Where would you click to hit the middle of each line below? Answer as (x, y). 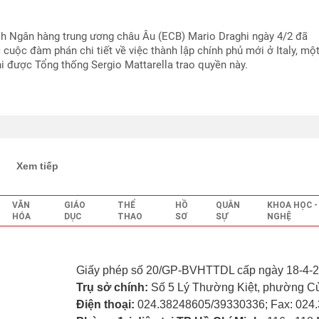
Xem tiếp (37, 166)
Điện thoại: (107, 304)
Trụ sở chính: (114, 287)
